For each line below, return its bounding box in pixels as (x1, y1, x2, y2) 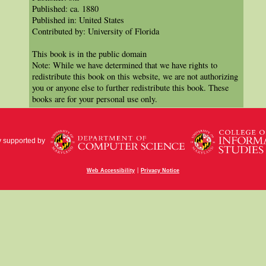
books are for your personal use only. (32, 93, 157, 104)
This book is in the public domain (32, 48, 147, 59)
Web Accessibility (87, 167, 135, 173)
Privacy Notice (141, 167, 179, 173)
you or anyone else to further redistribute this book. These (32, 82, 229, 93)
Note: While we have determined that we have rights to (32, 59, 217, 71)
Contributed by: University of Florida (32, 26, 159, 37)
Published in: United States (32, 14, 124, 26)
